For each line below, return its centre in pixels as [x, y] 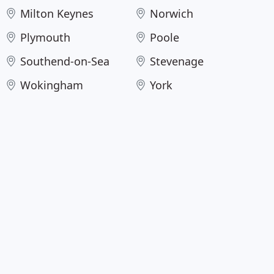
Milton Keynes [57, 13]
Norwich [171, 13]
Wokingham [51, 85]
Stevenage [176, 61]
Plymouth [45, 37]
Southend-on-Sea [65, 61]
